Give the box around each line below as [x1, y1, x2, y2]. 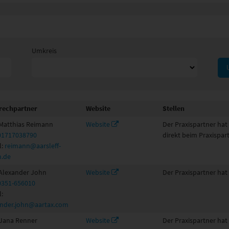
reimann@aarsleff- [5, 141, 61, 150]
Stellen [163, 103, 185, 113]
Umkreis [32, 46, 57, 56]
